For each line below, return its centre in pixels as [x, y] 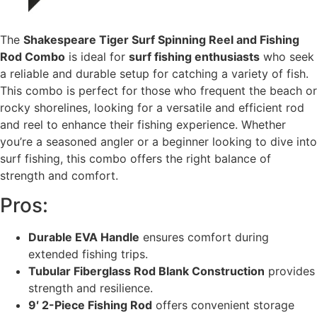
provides [290, 271]
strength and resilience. [91, 288]
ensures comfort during [204, 237]
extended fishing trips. [88, 254]
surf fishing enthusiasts [194, 56]
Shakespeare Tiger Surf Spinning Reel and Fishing [161, 39]
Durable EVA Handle [84, 237]
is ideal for [97, 56]
